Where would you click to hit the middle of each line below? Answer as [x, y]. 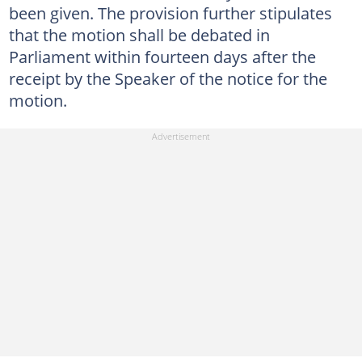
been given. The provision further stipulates [170, 13]
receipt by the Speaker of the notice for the [168, 78]
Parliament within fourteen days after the [162, 57]
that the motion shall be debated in [139, 35]
